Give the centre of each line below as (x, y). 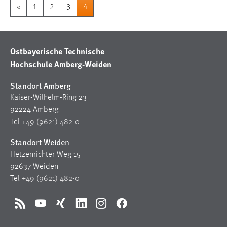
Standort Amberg (41, 86)
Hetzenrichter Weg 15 (45, 155)
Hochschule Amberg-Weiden (61, 64)
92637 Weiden (34, 167)
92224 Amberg (34, 110)
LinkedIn (94, 209)
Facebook (137, 209)
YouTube (53, 209)
